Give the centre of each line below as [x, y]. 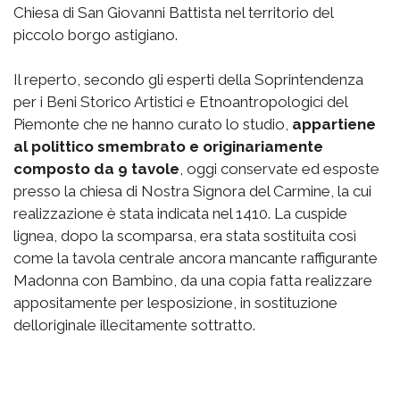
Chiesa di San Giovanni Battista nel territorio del [173, 13]
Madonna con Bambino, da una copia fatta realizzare [193, 281]
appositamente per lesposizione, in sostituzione [175, 303]
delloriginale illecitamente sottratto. [134, 325]
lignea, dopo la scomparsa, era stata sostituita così [185, 236]
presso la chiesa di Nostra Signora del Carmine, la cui [192, 192]
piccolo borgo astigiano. [96, 35]
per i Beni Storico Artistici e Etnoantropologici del [180, 102]
